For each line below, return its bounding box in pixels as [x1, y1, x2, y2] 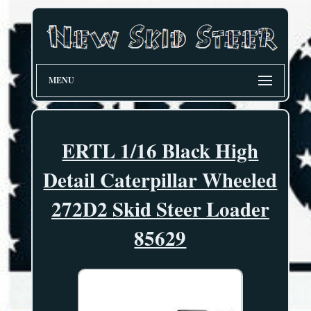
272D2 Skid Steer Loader [51, 194, 269, 224]
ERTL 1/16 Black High [62, 136, 259, 166]
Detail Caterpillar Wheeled [43, 165, 278, 195]
